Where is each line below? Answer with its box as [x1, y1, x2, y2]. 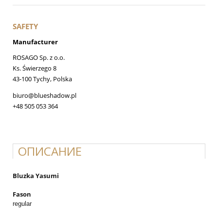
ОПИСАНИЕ [18, 143, 82, 160]
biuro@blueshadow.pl [13, 91, 76, 100]
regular [13, 200, 32, 208]
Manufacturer [13, 37, 58, 46]
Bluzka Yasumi [13, 171, 59, 181]
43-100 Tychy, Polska [13, 74, 72, 84]
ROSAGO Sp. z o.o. [13, 53, 65, 62]
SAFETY [13, 21, 38, 31]
